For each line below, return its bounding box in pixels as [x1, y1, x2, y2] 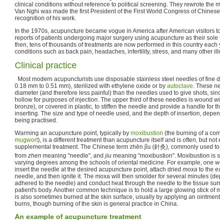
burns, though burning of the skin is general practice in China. [15, 200, 178, 207]
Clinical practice [15, 60, 77, 70]
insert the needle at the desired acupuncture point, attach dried [15, 165, 183, 173]
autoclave [167, 82, 193, 89]
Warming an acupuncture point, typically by [15, 129, 131, 137]
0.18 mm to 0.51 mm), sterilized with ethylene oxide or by [15, 82, 167, 89]
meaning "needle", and [41, 152, 105, 159]
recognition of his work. [15, 14, 76, 22]
